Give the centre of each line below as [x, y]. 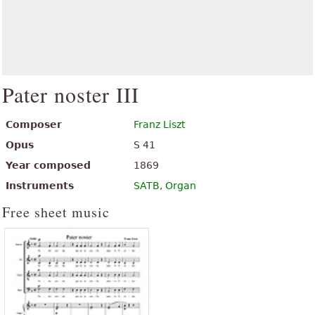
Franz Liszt [159, 124]
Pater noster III [71, 94]
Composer [34, 124]
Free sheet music [56, 212]
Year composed [48, 165]
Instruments [40, 186]
